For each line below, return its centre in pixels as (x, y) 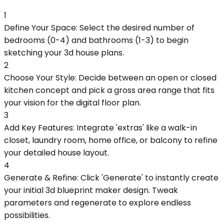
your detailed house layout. (56, 152)
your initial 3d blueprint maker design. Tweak (91, 190)
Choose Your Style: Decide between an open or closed (110, 77)
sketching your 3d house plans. (64, 52)
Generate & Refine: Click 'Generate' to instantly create (111, 177)
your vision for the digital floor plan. (72, 102)
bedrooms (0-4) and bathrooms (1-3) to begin (96, 40)
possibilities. (27, 215)
